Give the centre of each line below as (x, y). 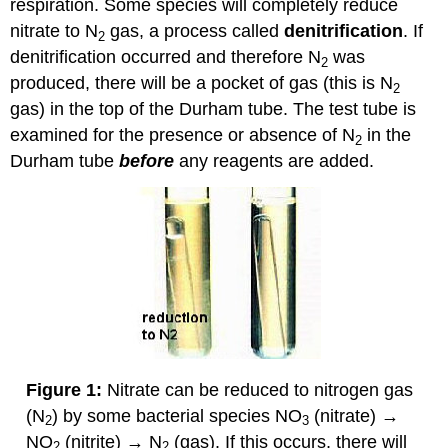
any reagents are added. (274, 161)
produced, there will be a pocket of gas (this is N (202, 83)
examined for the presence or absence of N (183, 135)
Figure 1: (63, 389)
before (147, 161)
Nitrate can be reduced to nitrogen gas (257, 389)
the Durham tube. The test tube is (283, 109)
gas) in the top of (77, 109)
